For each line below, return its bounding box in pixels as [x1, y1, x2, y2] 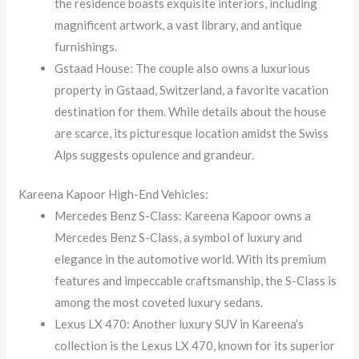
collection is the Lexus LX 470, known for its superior [54, 338, 336, 353]
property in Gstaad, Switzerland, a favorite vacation [54, 82, 329, 97]
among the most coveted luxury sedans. [54, 295, 264, 310]
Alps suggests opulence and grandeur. [54, 147, 255, 162]
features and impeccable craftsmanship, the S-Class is [54, 273, 337, 288]
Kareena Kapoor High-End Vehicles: [18, 187, 209, 202]
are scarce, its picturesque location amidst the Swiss [54, 125, 329, 140]
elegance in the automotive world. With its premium [54, 252, 327, 267]
